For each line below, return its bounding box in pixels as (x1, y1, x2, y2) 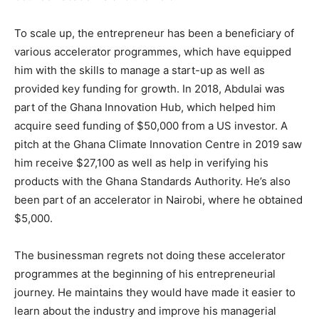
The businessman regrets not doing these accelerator (14, 249, 286, 262)
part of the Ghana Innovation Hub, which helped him (14, 100, 276, 114)
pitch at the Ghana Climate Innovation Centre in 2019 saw (14, 137, 302, 151)
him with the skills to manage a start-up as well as (14, 63, 265, 77)
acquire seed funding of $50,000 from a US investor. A (14, 119, 288, 132)
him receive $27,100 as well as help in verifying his (14, 156, 268, 169)
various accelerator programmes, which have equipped (14, 45, 291, 58)
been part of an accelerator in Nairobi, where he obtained (14, 193, 303, 206)
